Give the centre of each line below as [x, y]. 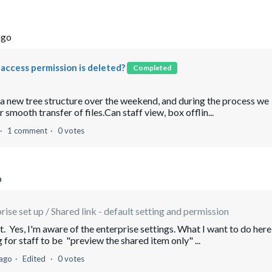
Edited [35, 259]
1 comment [27, 131]
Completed [152, 67]
